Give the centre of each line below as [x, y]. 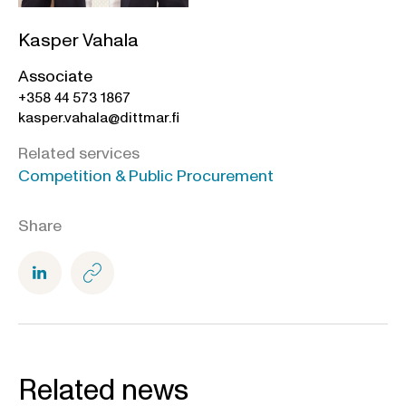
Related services [79, 154]
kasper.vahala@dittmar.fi [99, 118]
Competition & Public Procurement [146, 177]
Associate [55, 77]
